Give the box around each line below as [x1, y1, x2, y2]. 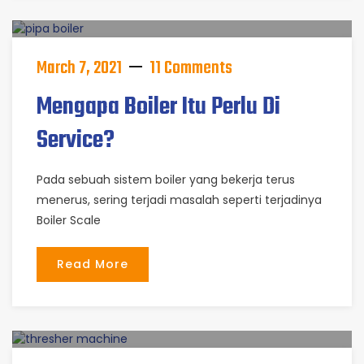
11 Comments [149, 54, 232, 82]
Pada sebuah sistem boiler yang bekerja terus [37, 171, 295, 188]
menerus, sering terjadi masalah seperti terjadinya [37, 192, 322, 208]
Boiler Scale [37, 212, 101, 228]
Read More [57, 256, 128, 272]
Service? [37, 122, 115, 159]
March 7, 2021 [37, 54, 122, 82]
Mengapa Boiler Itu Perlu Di [37, 89, 280, 126]
